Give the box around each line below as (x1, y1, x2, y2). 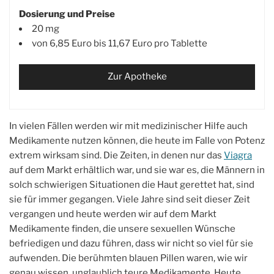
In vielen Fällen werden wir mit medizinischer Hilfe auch (9, 120, 248, 131)
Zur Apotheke (107, 71, 167, 83)
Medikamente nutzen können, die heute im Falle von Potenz (9, 135, 265, 146)
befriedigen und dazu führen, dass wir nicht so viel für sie (9, 238, 253, 249)
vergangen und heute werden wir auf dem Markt (9, 209, 217, 220)
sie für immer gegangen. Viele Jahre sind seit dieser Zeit (9, 194, 250, 205)
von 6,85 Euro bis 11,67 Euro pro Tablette (32, 37, 207, 49)
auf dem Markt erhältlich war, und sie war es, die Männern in (9, 165, 265, 176)
